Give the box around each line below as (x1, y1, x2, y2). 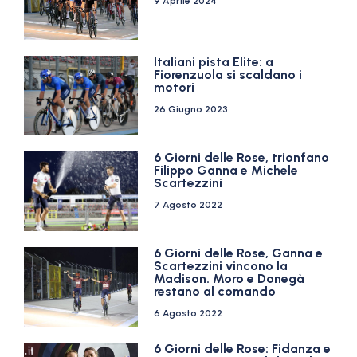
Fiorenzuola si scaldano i (154, 67, 303, 82)
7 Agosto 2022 (154, 199, 223, 210)
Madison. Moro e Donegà (154, 271, 305, 286)
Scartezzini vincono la (154, 258, 288, 273)
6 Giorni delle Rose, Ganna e (154, 245, 324, 261)
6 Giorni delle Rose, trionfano (154, 150, 330, 165)
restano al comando (154, 284, 277, 299)
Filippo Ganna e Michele (154, 163, 299, 178)
